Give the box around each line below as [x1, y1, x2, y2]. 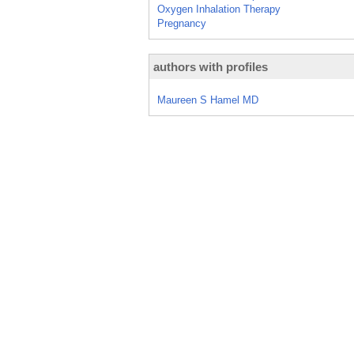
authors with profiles [153, 60, 268, 73]
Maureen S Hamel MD [157, 94, 258, 106]
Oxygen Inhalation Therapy [157, 3, 281, 15]
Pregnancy [157, 17, 206, 29]
